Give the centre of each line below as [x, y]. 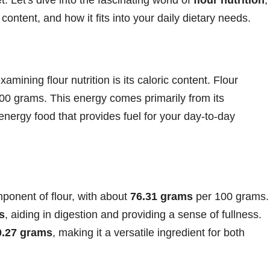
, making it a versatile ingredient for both [149, 232]
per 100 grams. [231, 196]
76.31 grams [162, 196]
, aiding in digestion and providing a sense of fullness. [133, 214]
